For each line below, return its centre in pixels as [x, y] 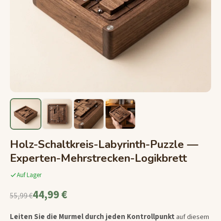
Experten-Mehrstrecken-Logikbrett [98, 158]
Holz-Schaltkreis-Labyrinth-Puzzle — [104, 144]
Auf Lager [29, 175]
